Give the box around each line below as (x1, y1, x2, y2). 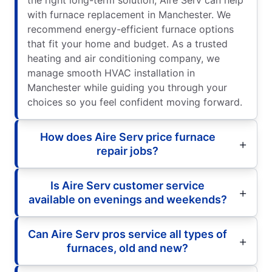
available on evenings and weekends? (28, 192, 227, 206)
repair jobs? (97, 144, 158, 157)
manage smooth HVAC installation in (27, 66, 195, 79)
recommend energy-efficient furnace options (27, 22, 234, 35)
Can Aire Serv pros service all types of (28, 227, 227, 240)
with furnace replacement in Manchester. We (27, 8, 231, 21)
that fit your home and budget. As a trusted (27, 37, 228, 50)
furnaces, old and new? (67, 241, 188, 254)
